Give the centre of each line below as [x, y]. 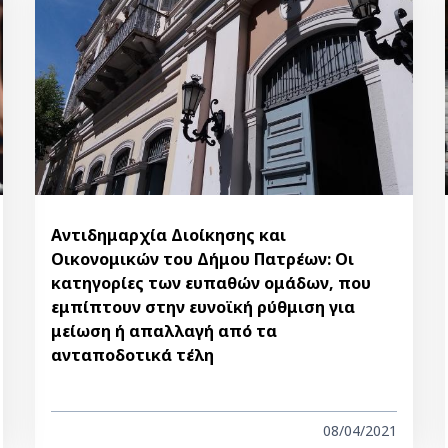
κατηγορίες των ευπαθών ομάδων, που [210, 283]
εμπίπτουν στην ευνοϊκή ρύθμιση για [202, 307]
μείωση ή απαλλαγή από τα [163, 331]
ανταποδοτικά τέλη [132, 355]
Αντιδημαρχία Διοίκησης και [168, 235]
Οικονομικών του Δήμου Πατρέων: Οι [202, 259]
